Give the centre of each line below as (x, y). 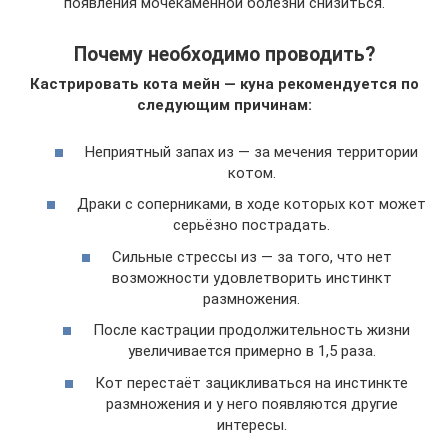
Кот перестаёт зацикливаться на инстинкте (251, 382)
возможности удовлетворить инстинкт (251, 277)
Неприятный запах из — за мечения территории (251, 151)
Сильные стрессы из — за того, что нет (251, 256)
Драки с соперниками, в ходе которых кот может (251, 204)
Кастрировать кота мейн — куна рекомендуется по (224, 84)
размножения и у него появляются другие (251, 403)
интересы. (251, 424)
